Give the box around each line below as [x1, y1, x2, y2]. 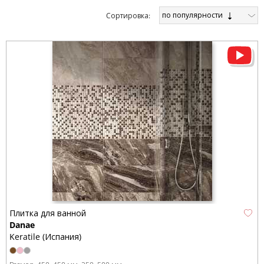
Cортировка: [106, 10, 150, 21]
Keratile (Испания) [9, 231, 81, 242]
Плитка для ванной [9, 207, 86, 219]
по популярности [162, 10, 225, 20]
